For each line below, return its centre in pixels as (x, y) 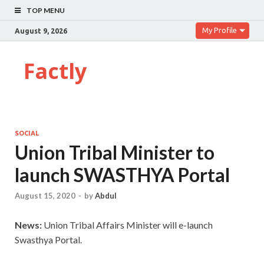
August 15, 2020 (45, 196)
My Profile (220, 30)
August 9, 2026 (41, 31)
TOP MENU (46, 10)
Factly (55, 71)
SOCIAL (27, 133)
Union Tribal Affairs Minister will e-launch (128, 225)
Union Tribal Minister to (115, 152)
